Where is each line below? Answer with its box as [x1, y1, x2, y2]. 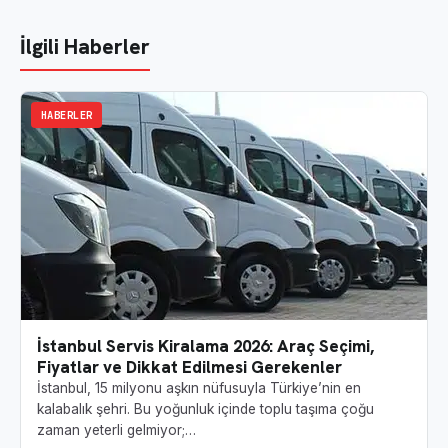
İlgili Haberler [20, 33, 150, 61]
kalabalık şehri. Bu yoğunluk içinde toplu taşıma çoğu [37, 401, 374, 418]
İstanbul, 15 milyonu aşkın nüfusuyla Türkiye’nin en [37, 380, 361, 397]
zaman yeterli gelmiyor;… [37, 422, 196, 439]
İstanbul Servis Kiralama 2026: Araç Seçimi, [37, 335, 374, 358]
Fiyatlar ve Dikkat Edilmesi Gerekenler [37, 356, 342, 379]
